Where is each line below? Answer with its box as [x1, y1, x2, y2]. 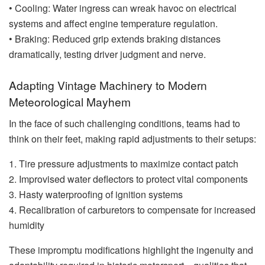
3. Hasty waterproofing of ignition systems [9, 188, 183, 202]
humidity [9, 218, 44, 232]
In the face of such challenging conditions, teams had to [9, 117, 240, 131]
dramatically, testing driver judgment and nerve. [9, 47, 206, 61]
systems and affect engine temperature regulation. [9, 16, 218, 30]
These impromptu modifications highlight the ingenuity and [9, 243, 253, 257]
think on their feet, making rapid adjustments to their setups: [9, 132, 256, 146]
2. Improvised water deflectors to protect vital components [9, 172, 248, 186]
